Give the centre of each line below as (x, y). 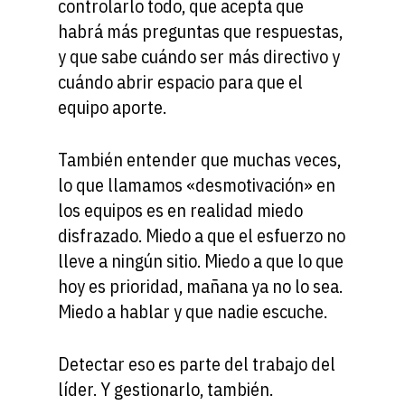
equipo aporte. (112, 107)
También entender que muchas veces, (199, 159)
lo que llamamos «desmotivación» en (197, 184)
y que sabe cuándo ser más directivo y (199, 56)
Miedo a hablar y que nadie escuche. (193, 311)
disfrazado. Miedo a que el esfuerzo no (202, 235)
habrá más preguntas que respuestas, (200, 31)
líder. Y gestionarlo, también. (165, 389)
